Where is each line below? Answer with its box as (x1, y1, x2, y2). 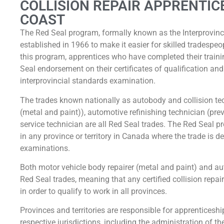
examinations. (20, 143, 70, 153)
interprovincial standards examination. (20, 76, 155, 86)
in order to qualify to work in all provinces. (20, 186, 167, 196)
